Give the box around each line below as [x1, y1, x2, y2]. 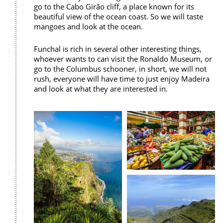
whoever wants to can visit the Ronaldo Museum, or [34, 53, 212, 64]
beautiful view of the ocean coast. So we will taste [34, 11, 203, 21]
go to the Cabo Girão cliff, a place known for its [34, 1, 194, 11]
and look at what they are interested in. [34, 83, 168, 94]
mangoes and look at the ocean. [34, 21, 143, 31]
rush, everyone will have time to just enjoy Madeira [34, 73, 210, 84]
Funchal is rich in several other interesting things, [34, 43, 202, 54]
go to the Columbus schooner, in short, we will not [34, 63, 207, 74]
